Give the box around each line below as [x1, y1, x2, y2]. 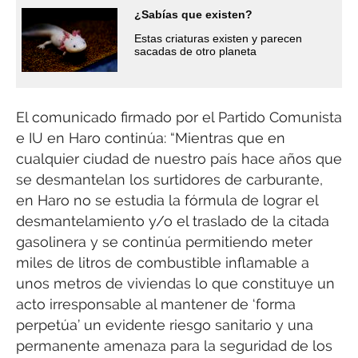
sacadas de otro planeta [134, 44, 257, 58]
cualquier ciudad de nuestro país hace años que [16, 149, 342, 167]
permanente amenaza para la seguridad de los [16, 336, 332, 354]
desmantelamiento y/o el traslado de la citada [16, 212, 329, 229]
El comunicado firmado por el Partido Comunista [16, 108, 342, 125]
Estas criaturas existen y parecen [134, 31, 302, 45]
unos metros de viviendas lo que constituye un [16, 274, 335, 292]
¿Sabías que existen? [134, 7, 253, 21]
